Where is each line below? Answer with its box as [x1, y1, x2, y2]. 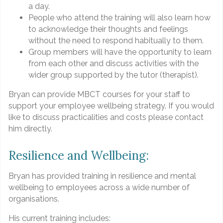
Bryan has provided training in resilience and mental [8, 171, 196, 181]
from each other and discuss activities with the [28, 58, 199, 68]
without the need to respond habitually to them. [28, 35, 204, 45]
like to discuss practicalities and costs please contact [8, 112, 204, 122]
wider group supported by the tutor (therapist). [28, 70, 199, 80]
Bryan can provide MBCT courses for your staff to [8, 89, 190, 99]
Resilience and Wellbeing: [8, 148, 149, 164]
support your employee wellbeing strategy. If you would [8, 101, 214, 111]
